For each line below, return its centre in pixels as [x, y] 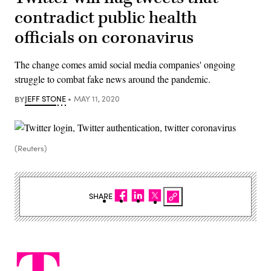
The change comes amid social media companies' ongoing [125, 64]
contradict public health [106, 18]
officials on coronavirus [104, 38]
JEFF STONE [45, 98]
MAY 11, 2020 [96, 98]
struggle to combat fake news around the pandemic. [113, 79]
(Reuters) [31, 148]
